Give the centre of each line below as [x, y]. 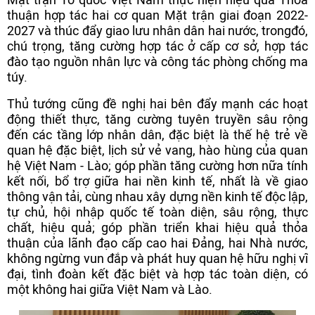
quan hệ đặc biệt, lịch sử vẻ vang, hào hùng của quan [157, 150]
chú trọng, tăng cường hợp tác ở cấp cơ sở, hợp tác [157, 46]
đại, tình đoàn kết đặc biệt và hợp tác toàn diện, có [157, 274]
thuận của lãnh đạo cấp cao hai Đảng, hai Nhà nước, [157, 243]
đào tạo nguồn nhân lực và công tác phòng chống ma [157, 62]
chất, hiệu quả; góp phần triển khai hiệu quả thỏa [157, 227]
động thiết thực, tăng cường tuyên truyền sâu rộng [157, 119]
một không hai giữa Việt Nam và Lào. [110, 289]
